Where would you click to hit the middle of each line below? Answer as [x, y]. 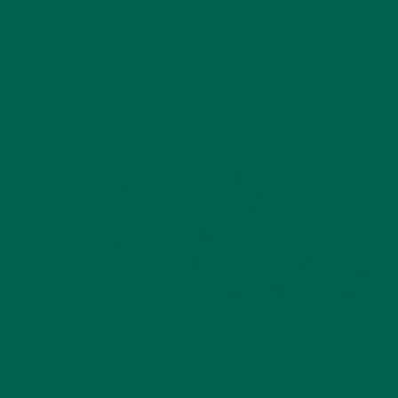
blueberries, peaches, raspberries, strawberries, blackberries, [195, 378]
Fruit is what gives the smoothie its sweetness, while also [186, 15]
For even [40, 123]
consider [39, 187]
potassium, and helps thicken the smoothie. [144, 79]
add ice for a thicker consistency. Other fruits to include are [192, 357]
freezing [38, 208]
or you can [46, 336]
